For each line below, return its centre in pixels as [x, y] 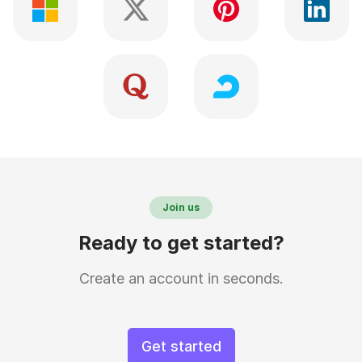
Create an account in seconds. [181, 278]
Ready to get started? [181, 243]
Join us [181, 207]
